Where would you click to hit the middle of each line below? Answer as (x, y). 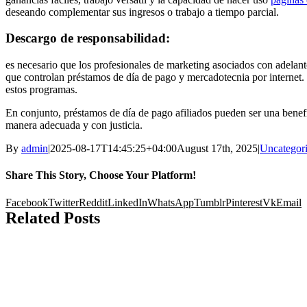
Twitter (63, 202)
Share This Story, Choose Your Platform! (101, 175)
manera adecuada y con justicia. (74, 125)
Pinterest (244, 202)
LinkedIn (127, 202)
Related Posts (53, 218)
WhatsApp (171, 202)
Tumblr (210, 202)
